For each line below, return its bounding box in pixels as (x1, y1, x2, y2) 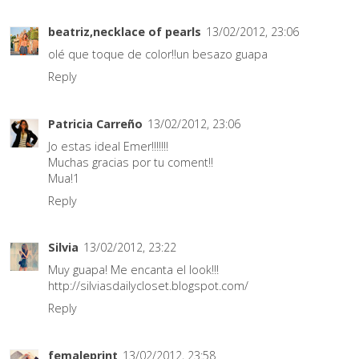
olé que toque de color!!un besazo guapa (48, 46, 268, 63)
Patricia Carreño (48, 115, 143, 131)
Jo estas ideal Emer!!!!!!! (48, 138, 168, 154)
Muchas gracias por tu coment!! (48, 154, 213, 170)
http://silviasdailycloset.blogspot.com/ (48, 278, 248, 294)
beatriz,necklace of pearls (48, 24, 201, 40)
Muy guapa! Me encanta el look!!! (48, 262, 219, 278)
